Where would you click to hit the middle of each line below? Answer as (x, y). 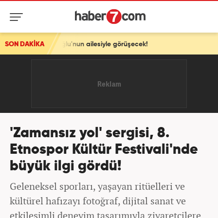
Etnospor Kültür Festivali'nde (104, 150)
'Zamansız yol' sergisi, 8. (90, 134)
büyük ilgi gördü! (66, 167)
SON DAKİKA (25, 44)
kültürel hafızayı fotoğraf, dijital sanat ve (98, 201)
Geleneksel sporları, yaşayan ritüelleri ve (97, 186)
